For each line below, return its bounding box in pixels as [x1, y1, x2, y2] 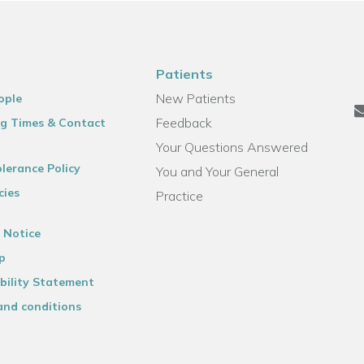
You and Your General [156, 163, 279, 180]
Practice [156, 188, 204, 204]
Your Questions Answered [156, 139, 309, 155]
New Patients [156, 90, 236, 106]
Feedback [156, 115, 213, 131]
